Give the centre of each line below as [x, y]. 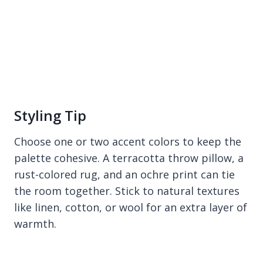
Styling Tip [50, 115]
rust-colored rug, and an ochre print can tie [124, 174]
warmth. [35, 223]
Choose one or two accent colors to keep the [128, 141]
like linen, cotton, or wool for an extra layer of [131, 207]
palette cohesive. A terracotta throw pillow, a [129, 158]
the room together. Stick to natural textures [127, 190]
